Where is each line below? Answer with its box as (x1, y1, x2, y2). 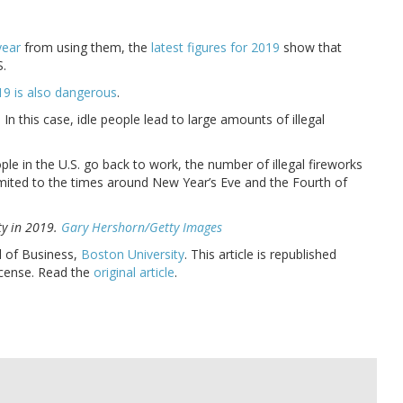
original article (94, 264, 175, 282)
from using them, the (21, 39, 151, 57)
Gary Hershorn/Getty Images (61, 219, 222, 237)
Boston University (81, 246, 184, 264)
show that (280, 39, 342, 57)
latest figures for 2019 (151, 39, 280, 57)
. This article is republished (184, 246, 336, 264)
